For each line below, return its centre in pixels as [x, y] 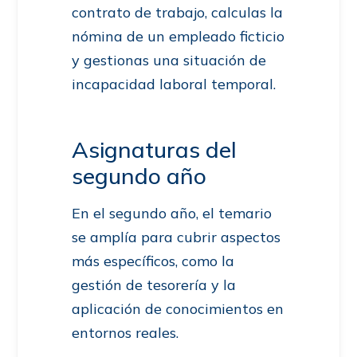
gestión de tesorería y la [154, 285]
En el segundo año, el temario [172, 214]
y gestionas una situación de [169, 61]
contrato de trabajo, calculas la [177, 13]
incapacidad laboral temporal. [174, 84]
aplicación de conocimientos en [178, 309]
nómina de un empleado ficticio [178, 37]
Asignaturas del [154, 150]
